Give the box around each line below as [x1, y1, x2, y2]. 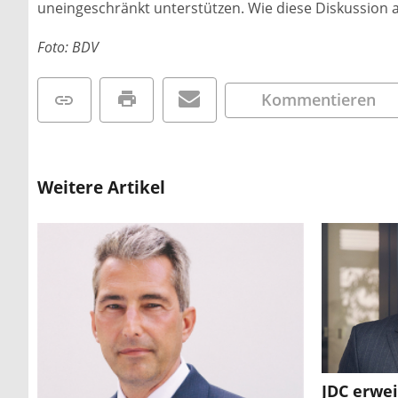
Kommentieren [261, 88, 377, 110]
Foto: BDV [37, 36, 99, 57]
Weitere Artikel [37, 175, 165, 200]
